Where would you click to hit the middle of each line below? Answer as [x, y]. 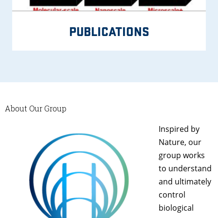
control [172, 195]
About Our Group [36, 109]
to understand [185, 169]
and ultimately [185, 182]
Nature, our [180, 142]
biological [176, 208]
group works [182, 155]
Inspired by [179, 129]
